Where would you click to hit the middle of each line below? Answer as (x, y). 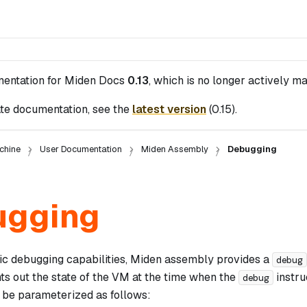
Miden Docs (95, 81)
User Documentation (81, 149)
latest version (169, 109)
